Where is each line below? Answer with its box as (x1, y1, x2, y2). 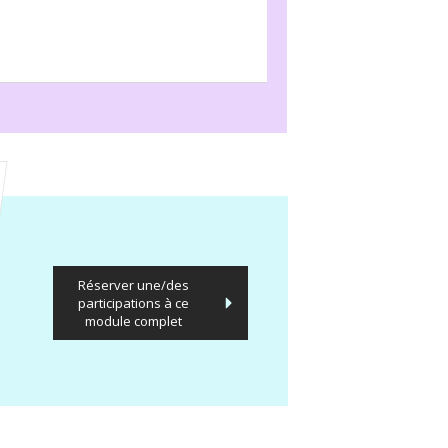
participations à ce (78, 294, 190, 312)
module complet (85, 312, 183, 330)
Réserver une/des (78, 276, 190, 294)
